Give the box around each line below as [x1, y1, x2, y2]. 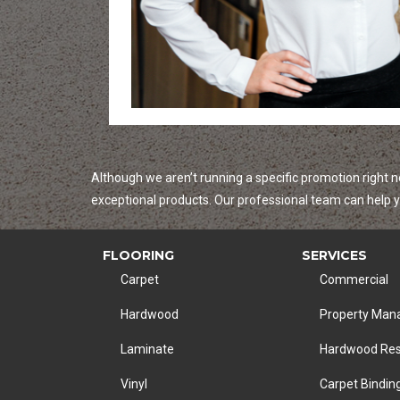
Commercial [319, 272, 388, 287]
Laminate [121, 342, 174, 356]
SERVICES [301, 247, 367, 263]
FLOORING [103, 247, 174, 263]
